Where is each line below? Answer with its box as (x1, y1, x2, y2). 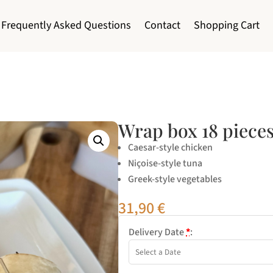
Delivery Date (129, 225, 186, 239)
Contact (144, 18, 180, 34)
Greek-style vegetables (128, 172, 222, 186)
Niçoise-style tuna (128, 156, 203, 170)
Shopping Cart (193, 18, 260, 34)
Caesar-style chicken (128, 140, 213, 154)
